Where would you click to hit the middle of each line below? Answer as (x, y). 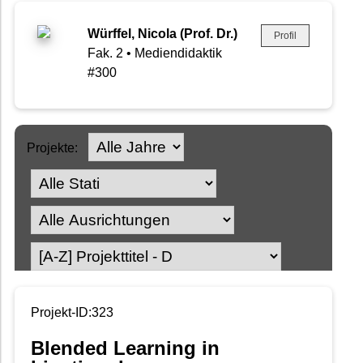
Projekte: (52, 148)
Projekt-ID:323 (72, 313)
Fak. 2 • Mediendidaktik (155, 53)
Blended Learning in (125, 348)
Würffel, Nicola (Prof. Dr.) (162, 34)
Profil (285, 36)
